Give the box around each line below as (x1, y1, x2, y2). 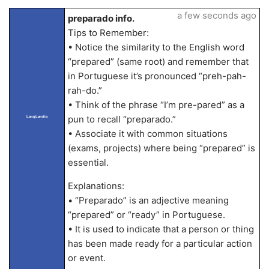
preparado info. (67, 13, 134, 24)
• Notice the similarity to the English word (67, 41, 244, 53)
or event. (67, 252, 106, 264)
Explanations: (67, 180, 124, 192)
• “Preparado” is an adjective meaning (67, 195, 229, 206)
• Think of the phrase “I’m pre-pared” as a (67, 99, 244, 110)
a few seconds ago (177, 10, 256, 21)
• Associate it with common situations (67, 128, 228, 139)
